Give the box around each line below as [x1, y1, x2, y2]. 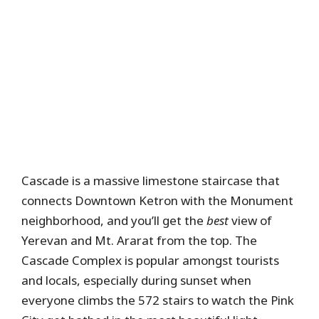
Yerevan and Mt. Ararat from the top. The [21, 232, 257, 249]
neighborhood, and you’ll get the [21, 212, 206, 229]
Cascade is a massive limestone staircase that [21, 172, 280, 189]
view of [229, 212, 272, 229]
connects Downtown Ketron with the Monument [21, 192, 293, 209]
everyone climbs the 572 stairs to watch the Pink [21, 292, 294, 309]
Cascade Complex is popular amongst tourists [21, 252, 279, 269]
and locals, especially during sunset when [21, 272, 251, 289]
